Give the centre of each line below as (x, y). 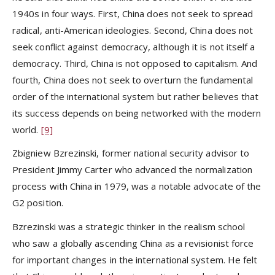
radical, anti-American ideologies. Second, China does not (133, 30)
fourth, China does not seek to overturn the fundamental (133, 80)
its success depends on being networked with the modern (137, 113)
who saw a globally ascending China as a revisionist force (133, 243)
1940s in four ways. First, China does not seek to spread (133, 14)
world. (27, 130)
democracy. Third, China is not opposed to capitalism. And (135, 64)
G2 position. (38, 203)
